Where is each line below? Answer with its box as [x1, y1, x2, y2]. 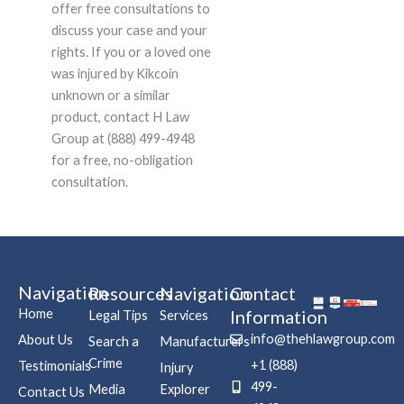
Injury [159, 360, 193, 376]
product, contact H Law [50, 109, 189, 125]
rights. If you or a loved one [50, 44, 211, 60]
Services [159, 308, 208, 324]
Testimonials [18, 358, 91, 374]
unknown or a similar [50, 87, 170, 104]
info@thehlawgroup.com [250, 331, 395, 347]
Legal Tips [88, 308, 149, 324]
